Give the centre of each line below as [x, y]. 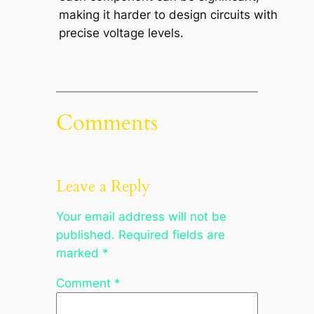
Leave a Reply [103, 186]
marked [79, 253]
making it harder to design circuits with [168, 14]
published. [85, 235]
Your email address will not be [141, 217]
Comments [107, 123]
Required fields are [171, 235]
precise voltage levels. [121, 33]
